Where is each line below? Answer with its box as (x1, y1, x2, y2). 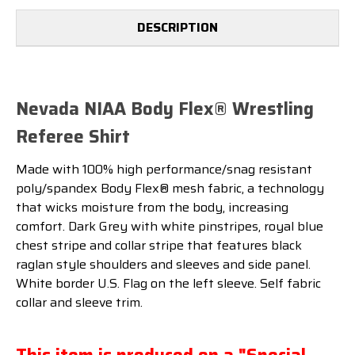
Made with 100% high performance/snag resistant (16, 159, 312, 180)
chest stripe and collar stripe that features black (16, 235, 302, 256)
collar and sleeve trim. (16, 292, 143, 313)
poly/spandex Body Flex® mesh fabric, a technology (16, 178, 324, 199)
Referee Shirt (16, 122, 130, 151)
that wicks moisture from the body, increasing (16, 197, 288, 218)
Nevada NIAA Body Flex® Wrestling (16, 94, 314, 123)
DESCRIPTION (137, 17, 218, 37)
